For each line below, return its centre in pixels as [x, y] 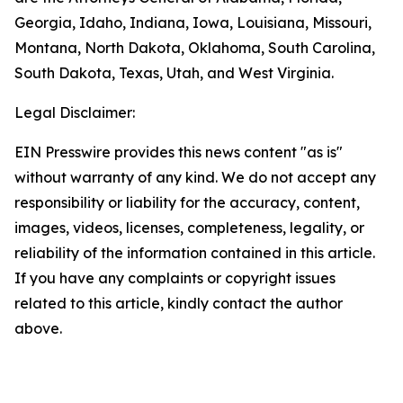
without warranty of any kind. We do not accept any [195, 177]
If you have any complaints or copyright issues [175, 278]
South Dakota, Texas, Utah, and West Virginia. [174, 73]
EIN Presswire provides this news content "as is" [179, 152]
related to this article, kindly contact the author [179, 303]
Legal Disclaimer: [75, 112]
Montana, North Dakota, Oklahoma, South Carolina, [195, 48]
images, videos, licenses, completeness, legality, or [189, 228]
